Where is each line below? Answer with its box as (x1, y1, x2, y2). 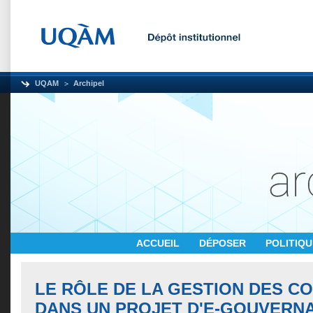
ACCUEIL (136, 238, 182, 249)
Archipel (73, 79, 104, 87)
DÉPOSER (199, 238, 249, 249)
